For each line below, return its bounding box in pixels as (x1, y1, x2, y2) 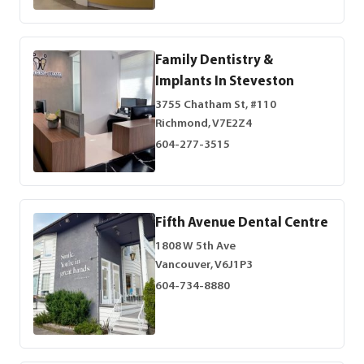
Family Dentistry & (155, 54, 273, 67)
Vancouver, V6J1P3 (155, 259, 253, 272)
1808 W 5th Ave (155, 240, 236, 253)
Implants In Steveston (155, 75, 294, 89)
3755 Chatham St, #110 (155, 99, 276, 112)
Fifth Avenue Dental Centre (155, 216, 328, 230)
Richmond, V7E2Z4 (155, 118, 252, 131)
